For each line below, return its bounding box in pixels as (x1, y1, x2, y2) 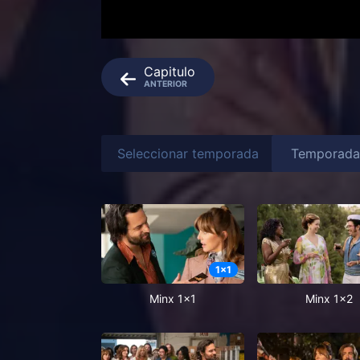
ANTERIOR (144, 79, 187, 90)
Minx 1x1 (149, 292, 196, 306)
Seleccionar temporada (117, 145, 259, 162)
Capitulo (144, 63, 195, 80)
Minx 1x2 (305, 292, 353, 306)
